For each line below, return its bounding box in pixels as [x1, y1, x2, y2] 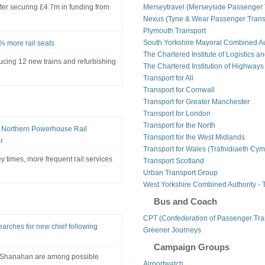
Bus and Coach [153, 196, 217, 206]
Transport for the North [143, 121, 215, 130]
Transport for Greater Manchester [143, 97, 250, 106]
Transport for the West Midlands [143, 132, 245, 141]
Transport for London [143, 109, 211, 118]
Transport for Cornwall [143, 85, 215, 94]
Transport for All [143, 73, 193, 82]
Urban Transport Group [143, 168, 218, 177]
